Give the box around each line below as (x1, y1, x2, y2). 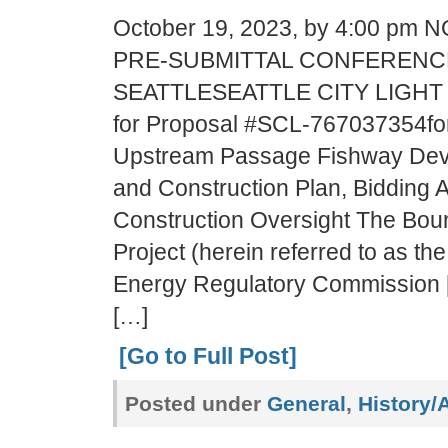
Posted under (124, 392, 267, 415)
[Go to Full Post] (118, 343, 297, 369)
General (266, 392, 346, 415)
